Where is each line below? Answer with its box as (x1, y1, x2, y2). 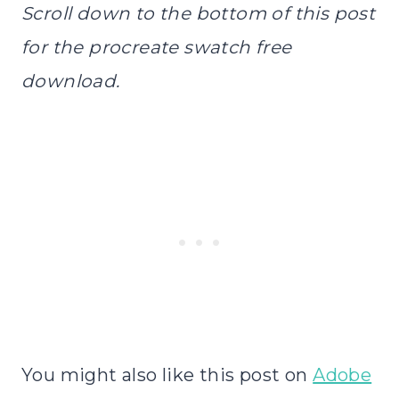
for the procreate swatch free (21, 36, 292, 58)
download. (21, 69, 120, 92)
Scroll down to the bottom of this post (21, 2, 376, 24)
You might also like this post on (21, 363, 313, 386)
